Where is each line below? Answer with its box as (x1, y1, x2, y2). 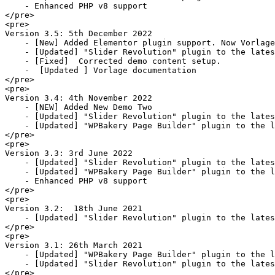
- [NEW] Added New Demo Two (5, 102, 152, 112)
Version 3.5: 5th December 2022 (5, 28, 152, 38)
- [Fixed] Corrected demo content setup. (5, 56, 221, 66)
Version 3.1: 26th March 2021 (5, 240, 142, 250)
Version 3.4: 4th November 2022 (5, 93, 152, 103)
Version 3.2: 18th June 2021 (5, 203, 142, 213)
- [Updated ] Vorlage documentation (5, 65, 196, 75)
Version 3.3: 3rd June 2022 (5, 148, 133, 158)
